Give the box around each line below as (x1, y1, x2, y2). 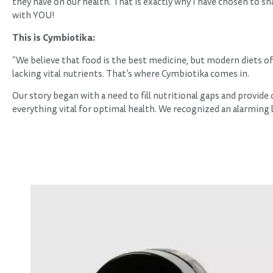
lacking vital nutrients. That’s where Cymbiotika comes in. (12, 67, 249, 80)
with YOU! (12, 9, 55, 22)
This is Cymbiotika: (12, 31, 95, 45)
